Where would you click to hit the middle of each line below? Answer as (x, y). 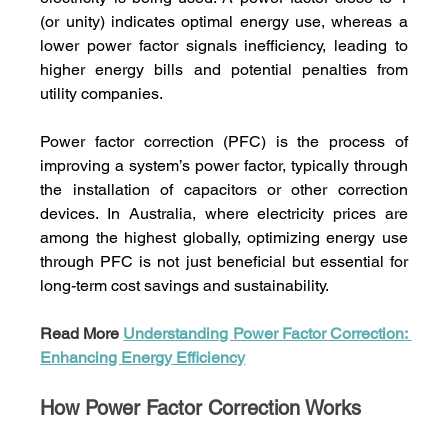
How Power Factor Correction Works (201, 408)
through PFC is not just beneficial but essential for (224, 262)
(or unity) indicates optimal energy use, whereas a (224, 22)
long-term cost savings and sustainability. (185, 286)
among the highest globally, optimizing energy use (224, 238)
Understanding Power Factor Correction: (265, 334)
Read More (82, 334)
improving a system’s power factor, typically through (224, 166)
